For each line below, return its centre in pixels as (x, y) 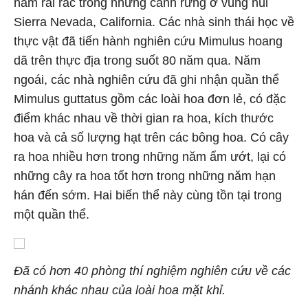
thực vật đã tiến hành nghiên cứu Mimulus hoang (148, 41)
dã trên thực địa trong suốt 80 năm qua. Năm (137, 60)
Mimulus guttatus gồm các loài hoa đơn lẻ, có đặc (150, 99)
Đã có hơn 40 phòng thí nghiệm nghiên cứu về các (152, 271)
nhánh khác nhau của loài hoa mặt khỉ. (120, 290)
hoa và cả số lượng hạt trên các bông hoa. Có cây (151, 137)
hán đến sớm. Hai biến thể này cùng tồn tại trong (148, 195)
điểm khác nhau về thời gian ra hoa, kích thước (144, 118)
